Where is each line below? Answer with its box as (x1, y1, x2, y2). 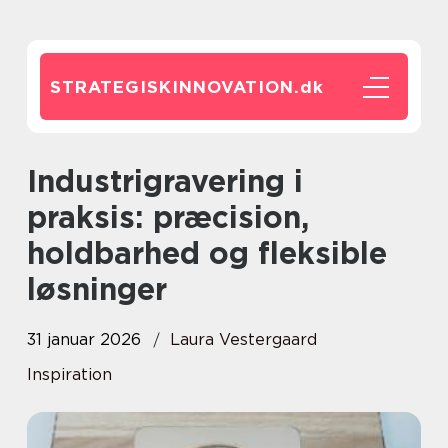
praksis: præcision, (27, 199, 309, 235)
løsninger (27, 271, 167, 307)
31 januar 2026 (27, 330, 141, 349)
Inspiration (27, 365, 112, 384)
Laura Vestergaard (170, 330, 317, 349)
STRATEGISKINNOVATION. (50, 77, 300, 97)
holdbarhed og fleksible (27, 235, 387, 271)
